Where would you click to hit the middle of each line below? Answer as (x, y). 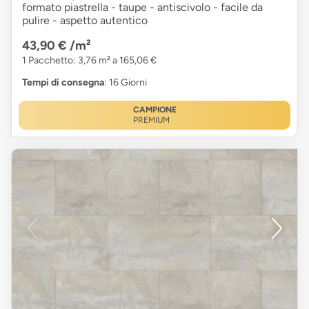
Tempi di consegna (63, 82)
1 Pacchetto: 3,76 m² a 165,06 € (89, 60)
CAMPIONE (154, 109)
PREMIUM (151, 120)
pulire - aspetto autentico (85, 20)
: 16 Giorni (126, 82)
